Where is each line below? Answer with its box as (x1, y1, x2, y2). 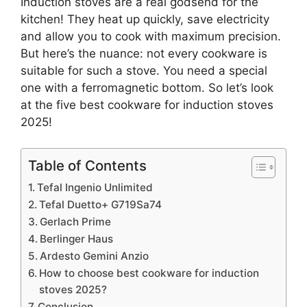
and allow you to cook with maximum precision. (21, 29, 281, 43)
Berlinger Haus (40, 232, 114, 246)
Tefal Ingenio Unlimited (37, 181, 153, 195)
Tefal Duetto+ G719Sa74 (39, 198, 162, 212)
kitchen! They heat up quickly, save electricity (21, 12, 269, 26)
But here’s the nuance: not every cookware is (21, 46, 267, 60)
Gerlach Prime (40, 215, 112, 229)
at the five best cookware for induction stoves (21, 97, 273, 112)
